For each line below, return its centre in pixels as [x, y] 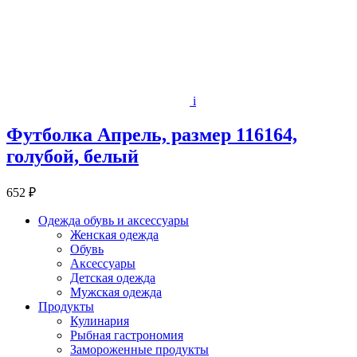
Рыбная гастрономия [127, 335]
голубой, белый [73, 156]
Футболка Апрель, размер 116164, [152, 134]
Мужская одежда [116, 292]
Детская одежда [113, 277]
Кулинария [100, 320]
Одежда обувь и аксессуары [114, 220]
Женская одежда [114, 234]
